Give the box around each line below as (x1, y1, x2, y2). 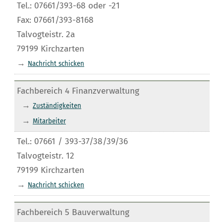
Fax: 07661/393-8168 (16, 14, 94, 25)
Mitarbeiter (32, 117, 66, 125)
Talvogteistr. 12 (16, 150, 74, 161)
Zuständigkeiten (32, 102, 81, 110)
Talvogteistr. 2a (16, 29, 75, 40)
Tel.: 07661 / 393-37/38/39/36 (16, 136, 128, 147)
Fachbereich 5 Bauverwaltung (16, 207, 129, 218)
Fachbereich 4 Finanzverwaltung (16, 85, 139, 96)
